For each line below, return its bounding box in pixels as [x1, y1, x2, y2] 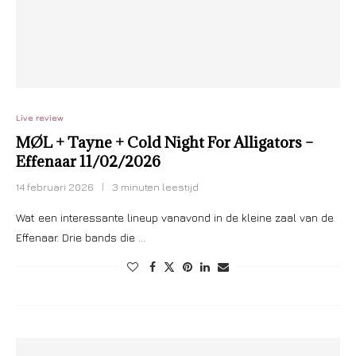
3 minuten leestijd [112, 180, 199, 193]
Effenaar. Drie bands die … [16, 230, 145, 244]
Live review [16, 112, 64, 122]
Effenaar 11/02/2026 [16, 152, 161, 171]
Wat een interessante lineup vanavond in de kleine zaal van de [16, 211, 334, 224]
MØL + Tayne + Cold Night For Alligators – [16, 133, 313, 152]
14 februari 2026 [16, 180, 94, 193]
